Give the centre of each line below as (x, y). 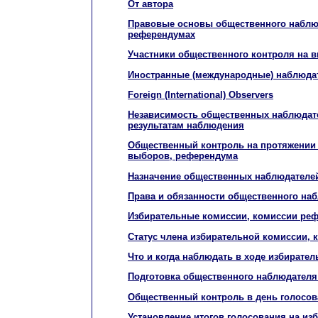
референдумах (161, 34)
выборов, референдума (183, 156)
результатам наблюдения (186, 126)
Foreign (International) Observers (201, 94)
